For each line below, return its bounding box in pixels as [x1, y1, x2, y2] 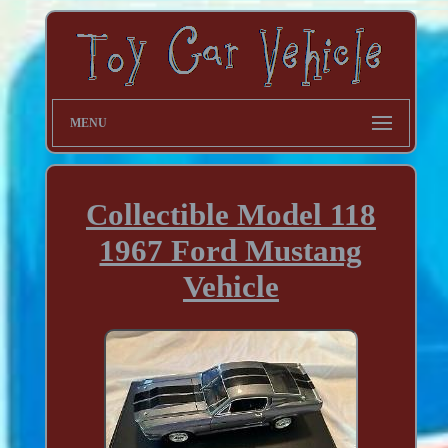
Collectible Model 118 [85, 196, 376, 232]
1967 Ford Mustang [99, 232, 363, 268]
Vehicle [182, 268, 279, 304]
